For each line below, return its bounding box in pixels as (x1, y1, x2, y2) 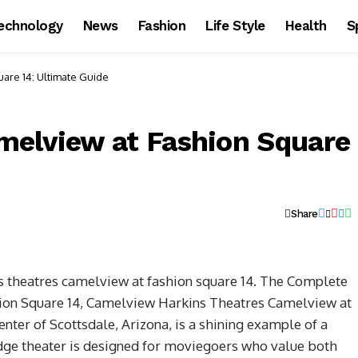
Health (284, 18, 327, 34)
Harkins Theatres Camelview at (158, 293, 352, 311)
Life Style (205, 18, 265, 34)
